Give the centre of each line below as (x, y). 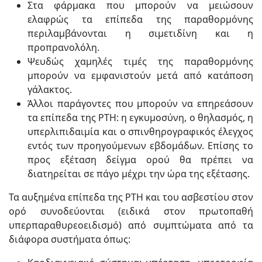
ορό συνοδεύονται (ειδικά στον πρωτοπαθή (131, 211)
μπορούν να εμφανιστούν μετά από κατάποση (140, 75)
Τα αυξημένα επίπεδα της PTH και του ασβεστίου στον (131, 197)
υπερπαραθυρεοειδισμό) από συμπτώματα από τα (131, 225)
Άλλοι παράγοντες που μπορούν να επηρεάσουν (140, 104)
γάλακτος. (50, 89)
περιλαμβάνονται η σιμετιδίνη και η (140, 33)
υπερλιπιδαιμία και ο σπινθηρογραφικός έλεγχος (140, 132)
